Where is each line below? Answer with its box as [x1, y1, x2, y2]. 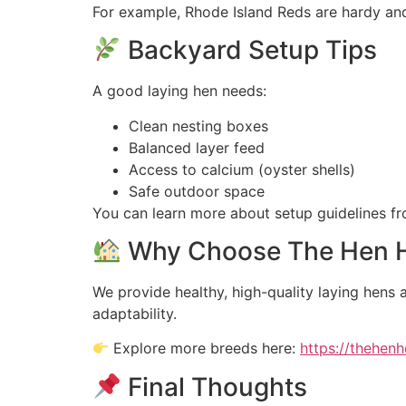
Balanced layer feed [129, 138, 265, 157]
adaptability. [92, 304, 177, 324]
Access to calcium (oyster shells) [129, 159, 355, 179]
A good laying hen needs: [92, 82, 266, 101]
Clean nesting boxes [129, 116, 268, 135]
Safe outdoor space [129, 181, 265, 200]
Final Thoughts [121, 371, 307, 402]
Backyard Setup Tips [121, 34, 377, 66]
